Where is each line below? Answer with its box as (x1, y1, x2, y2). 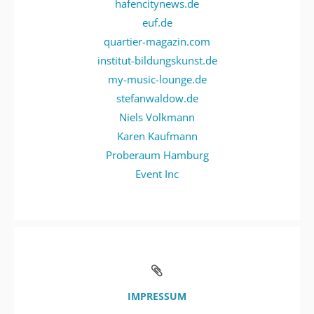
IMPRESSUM (128, 289, 186, 303)
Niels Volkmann (119, 109, 195, 124)
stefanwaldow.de (116, 90, 198, 105)
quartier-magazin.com (104, 34, 210, 48)
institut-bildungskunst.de (97, 53, 217, 67)
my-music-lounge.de (107, 71, 207, 86)
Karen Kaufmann (116, 128, 198, 143)
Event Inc (135, 166, 179, 181)
